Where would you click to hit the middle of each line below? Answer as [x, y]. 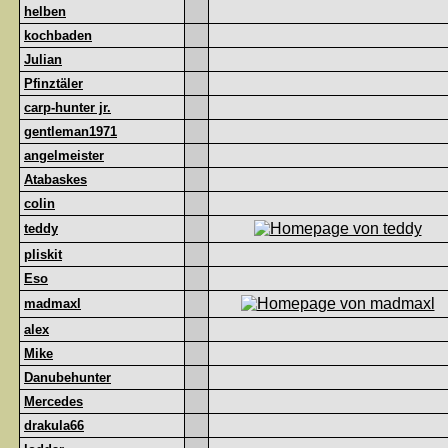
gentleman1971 [70, 131]
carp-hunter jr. [67, 107]
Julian [43, 59]
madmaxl [52, 303]
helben [45, 11]
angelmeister [64, 155]
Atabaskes [55, 179]
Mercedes [53, 401]
